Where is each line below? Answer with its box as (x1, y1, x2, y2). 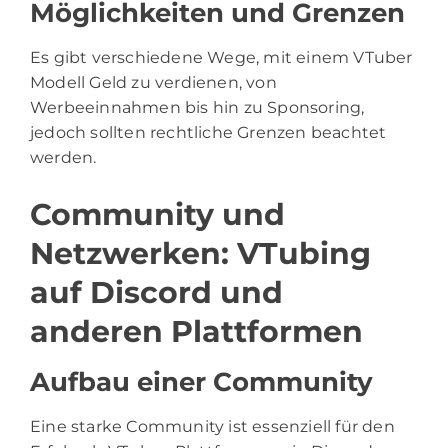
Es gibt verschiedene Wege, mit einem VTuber (30, 48, 413, 68)
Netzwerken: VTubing (30, 235, 371, 273)
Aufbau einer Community (30, 366, 373, 399)
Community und (30, 196, 285, 234)
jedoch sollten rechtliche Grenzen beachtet (30, 123, 387, 143)
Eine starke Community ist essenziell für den (30, 417, 395, 437)
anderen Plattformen (30, 313, 363, 351)
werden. (30, 148, 97, 168)
